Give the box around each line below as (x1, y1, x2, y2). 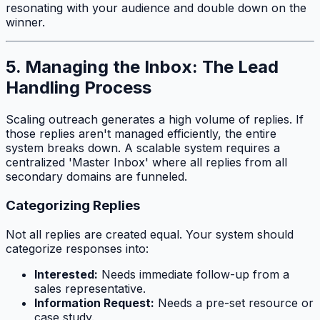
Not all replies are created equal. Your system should (6, 226, 294, 241)
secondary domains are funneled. (6, 169, 187, 184)
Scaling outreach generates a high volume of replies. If (6, 112, 304, 127)
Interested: (34, 266, 98, 281)
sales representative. (34, 281, 146, 296)
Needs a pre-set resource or (154, 295, 314, 310)
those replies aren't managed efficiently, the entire (6, 126, 276, 141)
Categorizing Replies (6, 196, 140, 214)
